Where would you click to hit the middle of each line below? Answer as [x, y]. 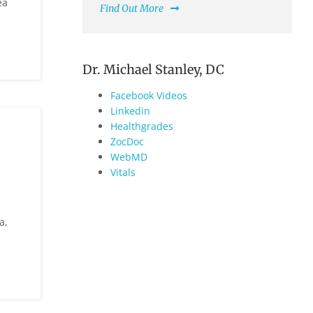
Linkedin [130, 111]
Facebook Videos [149, 96]
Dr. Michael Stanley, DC [153, 70]
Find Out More [132, 9]
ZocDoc [127, 142]
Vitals [123, 173]
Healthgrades [142, 126]
